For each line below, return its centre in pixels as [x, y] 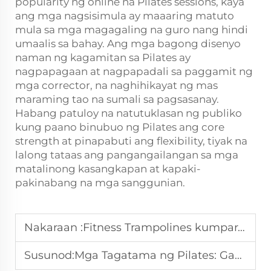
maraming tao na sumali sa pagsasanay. [117, 99]
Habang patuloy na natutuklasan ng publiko [129, 113]
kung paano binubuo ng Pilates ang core [120, 127]
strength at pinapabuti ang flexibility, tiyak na [131, 141]
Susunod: [49, 255]
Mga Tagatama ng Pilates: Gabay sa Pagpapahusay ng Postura [155, 255]
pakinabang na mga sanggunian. [100, 183]
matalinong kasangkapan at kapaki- [108, 169]
